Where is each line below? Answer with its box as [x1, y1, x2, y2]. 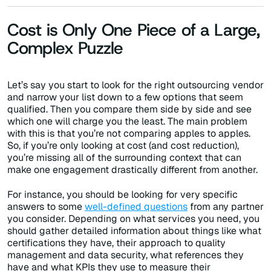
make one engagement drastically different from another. [7, 163, 258, 176]
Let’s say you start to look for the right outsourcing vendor [7, 78, 264, 91]
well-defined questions [85, 200, 188, 214]
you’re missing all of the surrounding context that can [7, 151, 241, 164]
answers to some [7, 200, 85, 214]
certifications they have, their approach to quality [7, 237, 226, 250]
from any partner [188, 200, 264, 214]
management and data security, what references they [7, 249, 244, 262]
